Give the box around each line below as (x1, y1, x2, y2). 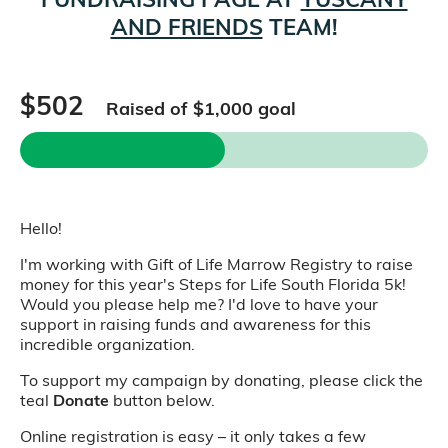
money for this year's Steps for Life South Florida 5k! (20, 274, 406, 294)
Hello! (20, 218, 62, 238)
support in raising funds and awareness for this (20, 314, 371, 334)
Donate (53, 390, 109, 410)
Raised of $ (106, 97, 204, 120)
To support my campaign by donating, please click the (20, 370, 423, 390)
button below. (109, 390, 215, 410)
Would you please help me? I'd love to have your (20, 294, 378, 314)
